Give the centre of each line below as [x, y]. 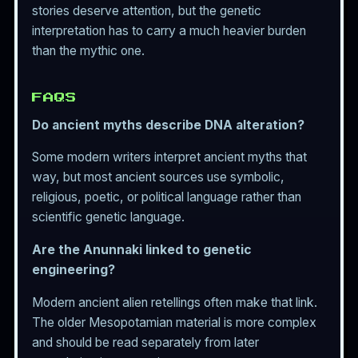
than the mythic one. [88, 50]
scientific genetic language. [108, 217]
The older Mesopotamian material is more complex [174, 322]
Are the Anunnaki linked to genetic [142, 249]
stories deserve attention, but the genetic [147, 10]
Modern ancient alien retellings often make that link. [175, 302]
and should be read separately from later [145, 342]
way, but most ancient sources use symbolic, [158, 177]
